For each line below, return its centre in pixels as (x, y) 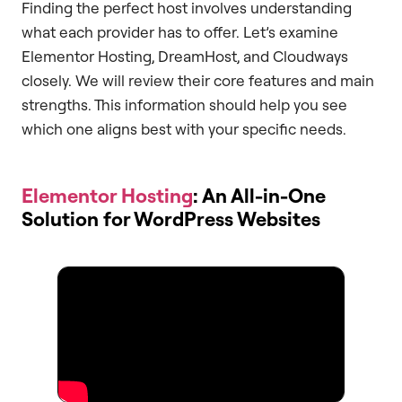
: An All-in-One (259, 196)
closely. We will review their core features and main (198, 81)
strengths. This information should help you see (184, 105)
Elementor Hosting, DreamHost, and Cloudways (185, 57)
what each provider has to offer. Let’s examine (180, 32)
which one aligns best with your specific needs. (184, 129)
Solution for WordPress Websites (171, 219)
